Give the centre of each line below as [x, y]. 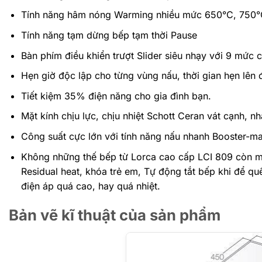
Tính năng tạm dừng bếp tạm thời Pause [109, 35]
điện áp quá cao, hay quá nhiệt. [90, 186]
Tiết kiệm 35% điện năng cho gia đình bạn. [116, 96]
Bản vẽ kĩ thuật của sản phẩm [115, 215]
